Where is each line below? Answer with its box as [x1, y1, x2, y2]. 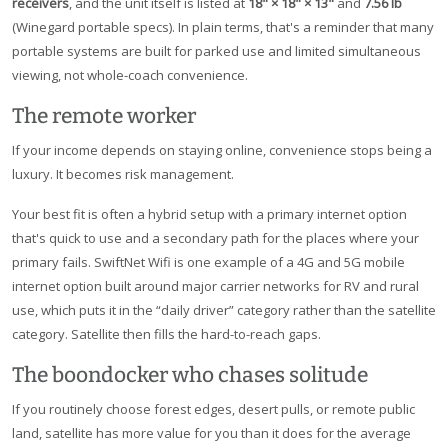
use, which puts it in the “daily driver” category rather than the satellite [12, 301, 436, 320]
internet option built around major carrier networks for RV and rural [12, 277, 419, 296]
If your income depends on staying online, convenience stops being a [12, 141, 432, 160]
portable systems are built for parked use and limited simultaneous [12, 42, 421, 61]
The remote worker [12, 103, 196, 130]
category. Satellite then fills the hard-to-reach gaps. [12, 325, 321, 344]
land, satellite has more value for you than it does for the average [12, 424, 411, 443]
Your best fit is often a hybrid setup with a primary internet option [12, 205, 407, 224]
